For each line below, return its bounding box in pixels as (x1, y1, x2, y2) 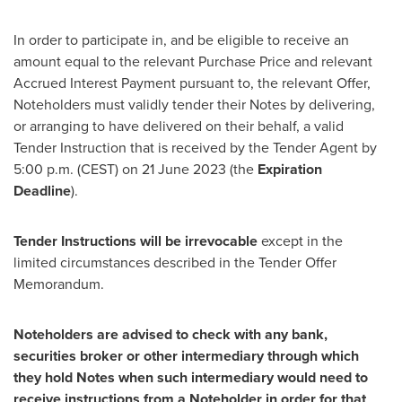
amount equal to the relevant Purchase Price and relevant (13, 51, 372, 72)
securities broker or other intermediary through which (13, 345, 359, 366)
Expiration (258, 159, 322, 179)
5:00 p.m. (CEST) (13, 159, 118, 179)
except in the (258, 231, 343, 251)
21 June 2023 (142, 159, 226, 179)
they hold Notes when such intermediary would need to (13, 367, 368, 388)
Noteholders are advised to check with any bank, (13, 324, 328, 345)
